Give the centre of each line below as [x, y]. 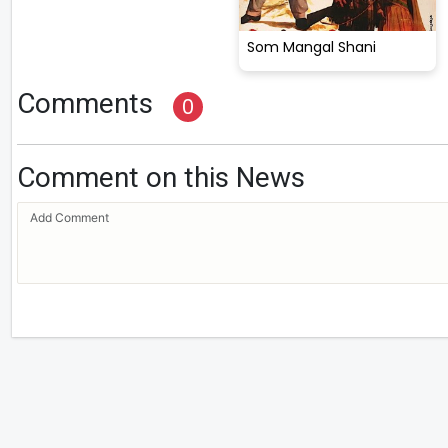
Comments [85, 103]
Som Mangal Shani [311, 46]
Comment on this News [161, 177]
